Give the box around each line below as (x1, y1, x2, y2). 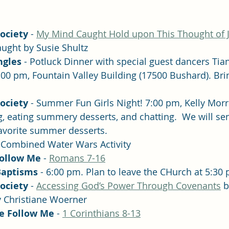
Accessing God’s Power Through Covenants (36, 179, 221, 192)
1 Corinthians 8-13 (62, 207, 141, 219)
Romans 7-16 (49, 151, 105, 164)
